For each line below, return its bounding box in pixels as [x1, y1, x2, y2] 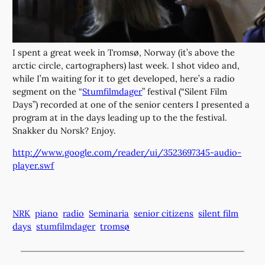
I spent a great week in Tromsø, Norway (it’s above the [12, 47, 235, 59]
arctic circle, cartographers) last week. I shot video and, [12, 60, 240, 72]
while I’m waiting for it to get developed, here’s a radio [12, 73, 235, 85]
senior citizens [134, 208, 194, 219]
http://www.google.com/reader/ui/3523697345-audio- [12, 147, 242, 159]
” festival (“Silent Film [142, 86, 228, 98]
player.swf [12, 160, 54, 172]
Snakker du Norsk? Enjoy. [12, 125, 117, 137]
